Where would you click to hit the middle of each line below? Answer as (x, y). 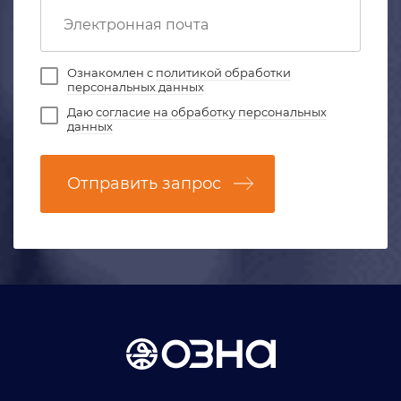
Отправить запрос (144, 183)
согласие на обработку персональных (211, 111)
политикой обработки (223, 72)
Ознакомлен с (111, 72)
